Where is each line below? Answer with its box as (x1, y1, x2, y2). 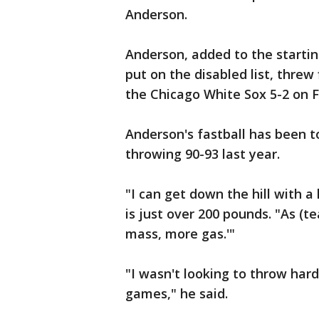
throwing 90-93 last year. (125, 145, 280, 162)
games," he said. (125, 285, 228, 302)
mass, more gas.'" (125, 225, 235, 242)
